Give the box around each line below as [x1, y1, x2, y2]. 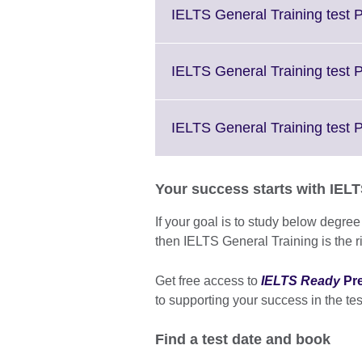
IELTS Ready [261, 274, 340, 288]
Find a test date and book [155, 331, 330, 348]
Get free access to [155, 274, 261, 288]
